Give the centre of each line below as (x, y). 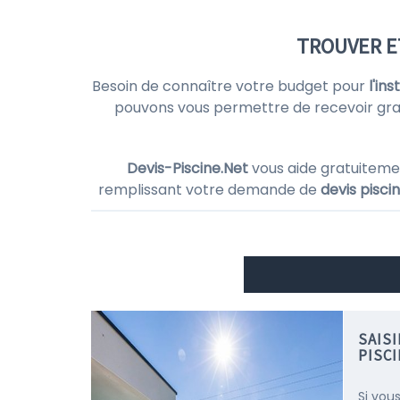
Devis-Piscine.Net (187, 168)
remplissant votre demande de (209, 190)
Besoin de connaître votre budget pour (230, 86)
